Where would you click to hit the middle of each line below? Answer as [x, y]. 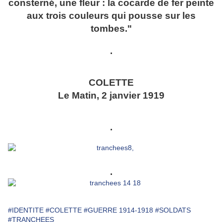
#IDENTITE [26, 210]
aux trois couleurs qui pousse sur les [111, 16]
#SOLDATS [173, 210]
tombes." [111, 29]
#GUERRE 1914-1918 [118, 210]
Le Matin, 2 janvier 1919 [111, 96]
